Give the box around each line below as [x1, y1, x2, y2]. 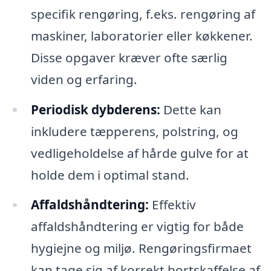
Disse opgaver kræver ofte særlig [30, 48, 227, 66]
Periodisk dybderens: [30, 100, 160, 118]
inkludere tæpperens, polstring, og [30, 122, 238, 140]
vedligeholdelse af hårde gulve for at [30, 144, 249, 162]
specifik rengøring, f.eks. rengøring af [30, 5, 255, 22]
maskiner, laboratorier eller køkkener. [30, 27, 253, 44]
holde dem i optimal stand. [30, 166, 189, 183]
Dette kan [160, 100, 221, 118]
